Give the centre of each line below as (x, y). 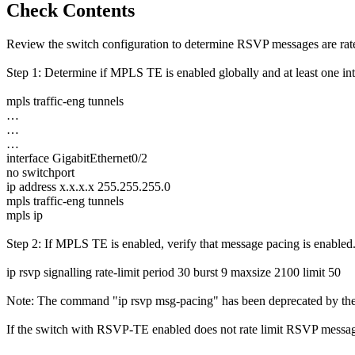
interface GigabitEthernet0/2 (77, 158)
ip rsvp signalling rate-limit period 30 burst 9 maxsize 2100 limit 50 (174, 273)
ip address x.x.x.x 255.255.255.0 (88, 187)
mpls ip (25, 216)
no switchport (40, 173)
